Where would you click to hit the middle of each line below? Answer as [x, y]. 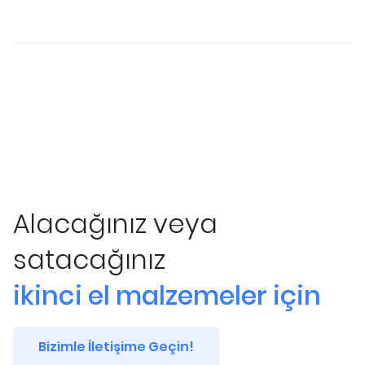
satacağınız [89, 260]
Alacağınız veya [115, 224]
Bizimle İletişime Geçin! [116, 347]
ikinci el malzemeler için [167, 296]
